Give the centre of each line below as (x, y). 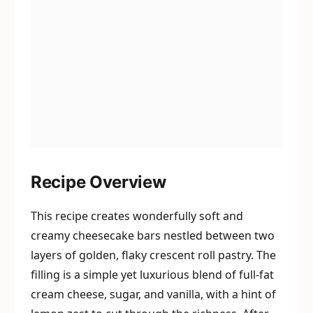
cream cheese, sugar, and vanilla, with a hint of (153, 294)
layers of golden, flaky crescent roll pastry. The (153, 255)
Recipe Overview (99, 182)
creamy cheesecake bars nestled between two (153, 235)
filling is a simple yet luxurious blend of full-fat (152, 275)
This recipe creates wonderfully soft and (137, 216)
